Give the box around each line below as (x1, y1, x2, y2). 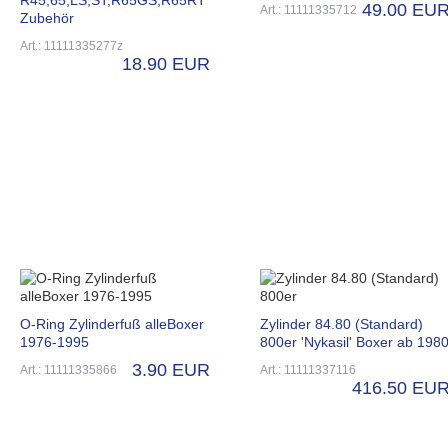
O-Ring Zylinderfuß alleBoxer (20, 315, 204, 332)
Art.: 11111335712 (260, 2, 357, 17)
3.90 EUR (132, 359, 210, 380)
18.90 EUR (122, 53, 210, 74)
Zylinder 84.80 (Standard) (260, 315, 423, 332)
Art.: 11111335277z (20, 38, 123, 53)
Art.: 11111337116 (260, 362, 356, 377)
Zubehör (20, 9, 74, 26)
